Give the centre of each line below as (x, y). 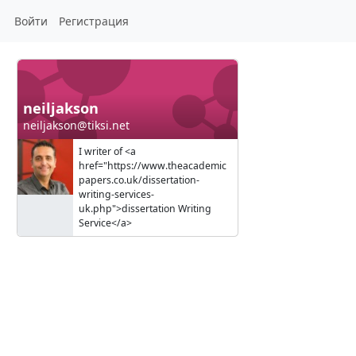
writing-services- (116, 195)
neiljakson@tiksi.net (76, 126)
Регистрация (93, 21)
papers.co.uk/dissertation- (139, 180)
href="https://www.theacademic (153, 166)
